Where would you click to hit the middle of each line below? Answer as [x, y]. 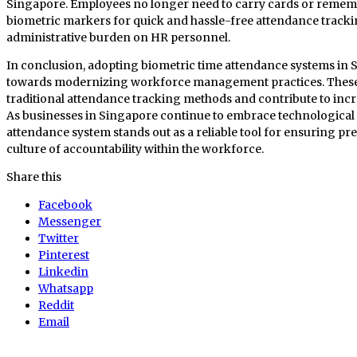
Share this [34, 177]
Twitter [59, 238]
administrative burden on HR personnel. [118, 37]
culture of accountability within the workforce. [135, 149]
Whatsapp [66, 288]
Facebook [65, 204]
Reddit [56, 305]
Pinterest [64, 255]
